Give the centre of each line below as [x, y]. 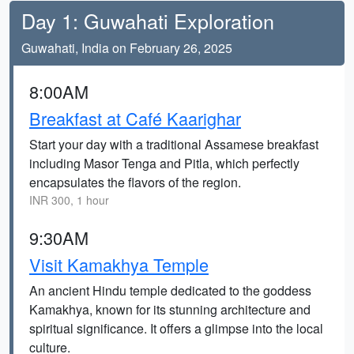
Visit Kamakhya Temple [119, 264]
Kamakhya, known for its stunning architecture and [170, 309]
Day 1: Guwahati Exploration [148, 21]
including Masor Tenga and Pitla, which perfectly [164, 163]
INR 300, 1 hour [69, 200]
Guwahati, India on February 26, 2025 [127, 48]
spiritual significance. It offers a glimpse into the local [176, 328]
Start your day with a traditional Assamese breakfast [174, 144]
